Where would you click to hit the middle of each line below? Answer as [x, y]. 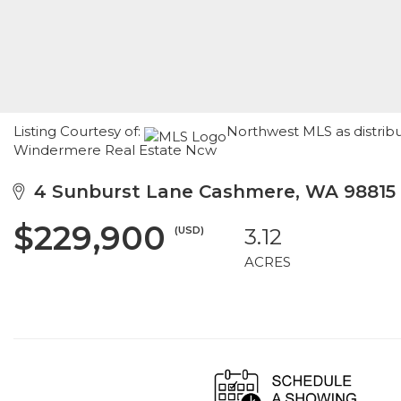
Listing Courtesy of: [79, 131]
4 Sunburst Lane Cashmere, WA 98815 [209, 192]
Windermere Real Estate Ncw [115, 150]
